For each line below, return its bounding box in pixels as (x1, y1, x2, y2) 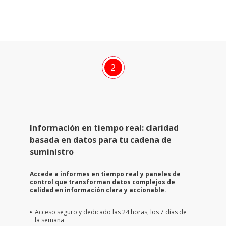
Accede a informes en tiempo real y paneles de (29, 169, 181, 178)
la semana (34, 215, 64, 224)
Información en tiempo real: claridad (29, 122, 179, 133)
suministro (29, 146, 74, 157)
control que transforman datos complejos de (29, 177, 175, 186)
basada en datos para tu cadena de (29, 134, 172, 145)
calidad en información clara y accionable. (29, 185, 166, 194)
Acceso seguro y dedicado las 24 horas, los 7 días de (34, 207, 187, 216)
